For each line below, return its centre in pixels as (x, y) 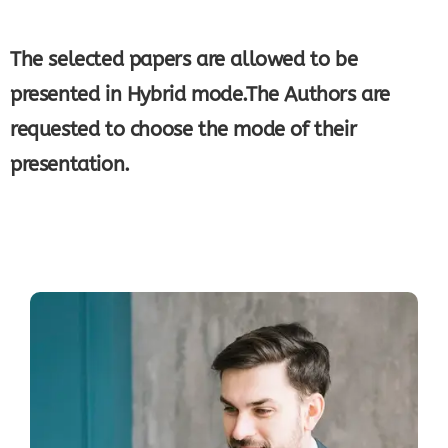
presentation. (70, 164)
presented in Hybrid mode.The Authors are (200, 94)
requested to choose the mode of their (183, 129)
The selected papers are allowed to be (184, 59)
